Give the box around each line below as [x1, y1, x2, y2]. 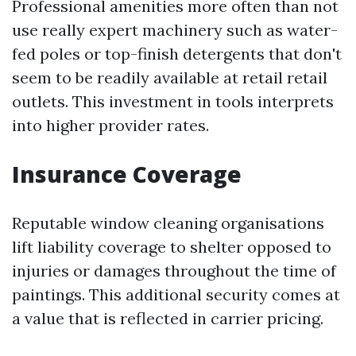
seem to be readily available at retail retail [12, 68, 327, 87]
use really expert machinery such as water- [12, 20, 338, 40]
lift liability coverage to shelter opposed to [12, 237, 331, 257]
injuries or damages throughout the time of [12, 261, 336, 281]
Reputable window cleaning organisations [12, 213, 324, 233]
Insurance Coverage [12, 159, 242, 189]
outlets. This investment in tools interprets [12, 91, 334, 111]
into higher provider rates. [12, 115, 209, 135]
